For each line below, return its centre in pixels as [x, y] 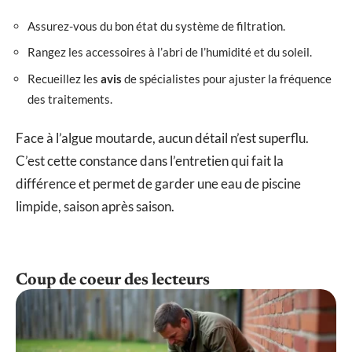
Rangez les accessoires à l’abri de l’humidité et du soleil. [170, 52]
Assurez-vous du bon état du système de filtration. [156, 26]
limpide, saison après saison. [95, 207]
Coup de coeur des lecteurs [113, 281]
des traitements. [70, 99]
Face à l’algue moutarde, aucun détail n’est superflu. [162, 138]
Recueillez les [64, 78]
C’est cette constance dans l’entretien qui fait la [150, 161]
